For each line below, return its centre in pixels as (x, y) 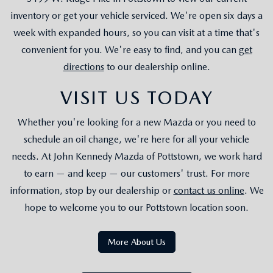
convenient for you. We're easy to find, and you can (130, 49)
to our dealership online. (157, 66)
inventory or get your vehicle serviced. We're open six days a (136, 15)
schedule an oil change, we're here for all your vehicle (136, 139)
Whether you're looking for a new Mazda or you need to (136, 122)
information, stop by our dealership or (91, 190)
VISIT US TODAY (136, 97)
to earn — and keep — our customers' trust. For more (136, 173)
